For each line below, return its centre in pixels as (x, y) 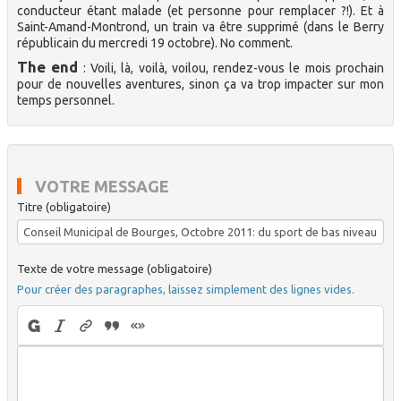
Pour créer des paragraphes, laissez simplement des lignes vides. (186, 289)
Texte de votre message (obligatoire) (115, 269)
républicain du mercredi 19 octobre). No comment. (155, 43)
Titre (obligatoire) (64, 207)
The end (48, 67)
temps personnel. (66, 100)
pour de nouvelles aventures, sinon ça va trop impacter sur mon (200, 84)
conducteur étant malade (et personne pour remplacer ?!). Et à (200, 11)
